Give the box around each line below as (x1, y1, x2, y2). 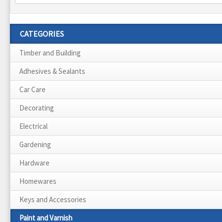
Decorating (19, 103, 54, 112)
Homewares (19, 176, 56, 186)
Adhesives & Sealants (19, 66, 85, 76)
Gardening (19, 139, 51, 149)
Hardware (19, 158, 50, 167)
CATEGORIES (20, 28, 64, 39)
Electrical (19, 121, 48, 131)
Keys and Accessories (19, 194, 86, 204)
